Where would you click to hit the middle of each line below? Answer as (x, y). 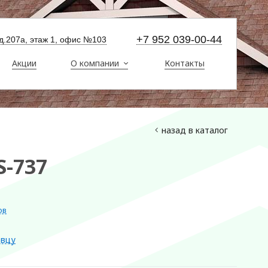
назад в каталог (195, 130)
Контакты (185, 63)
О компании (95, 63)
